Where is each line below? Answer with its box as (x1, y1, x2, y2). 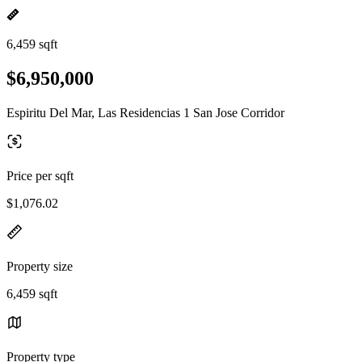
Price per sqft (6, 168, 74, 183)
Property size (6, 259, 73, 273)
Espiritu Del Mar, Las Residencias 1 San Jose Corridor (6, 105, 284, 120)
